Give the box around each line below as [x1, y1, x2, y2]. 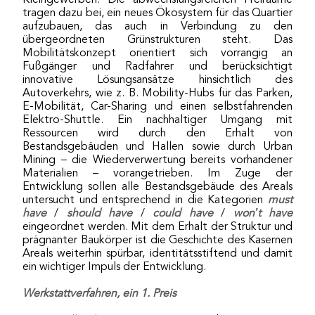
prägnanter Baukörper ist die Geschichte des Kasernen [22, 233, 292, 247]
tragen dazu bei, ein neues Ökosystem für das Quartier [22, 6, 292, 20]
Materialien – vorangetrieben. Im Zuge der [22, 166, 292, 181]
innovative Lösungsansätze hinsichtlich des [22, 72, 292, 87]
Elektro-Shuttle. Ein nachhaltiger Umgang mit [22, 112, 292, 127]
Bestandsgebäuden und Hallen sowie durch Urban [22, 139, 292, 154]
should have [66, 206, 133, 221]
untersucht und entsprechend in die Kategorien [22, 193, 268, 207]
